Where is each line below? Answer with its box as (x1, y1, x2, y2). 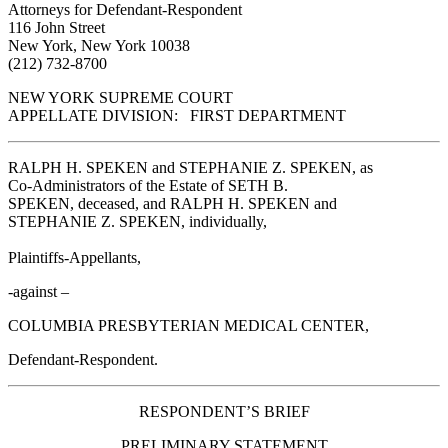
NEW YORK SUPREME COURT (8, 88, 233, 106)
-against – (8, 282, 69, 300)
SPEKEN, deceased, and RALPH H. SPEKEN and (8, 194, 337, 212)
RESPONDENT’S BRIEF (138, 402, 310, 420)
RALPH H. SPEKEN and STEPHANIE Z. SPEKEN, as (8, 158, 373, 176)
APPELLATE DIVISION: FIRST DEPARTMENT (8, 106, 346, 124)
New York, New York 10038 (8, 36, 190, 54)
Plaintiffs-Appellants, (8, 248, 141, 266)
